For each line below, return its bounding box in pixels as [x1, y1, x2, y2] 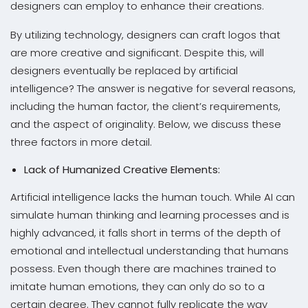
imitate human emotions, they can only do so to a [10, 278, 265, 294]
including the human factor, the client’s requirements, [10, 98, 280, 113]
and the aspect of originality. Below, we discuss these [10, 116, 281, 131]
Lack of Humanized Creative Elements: [24, 162, 220, 177]
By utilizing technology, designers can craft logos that [10, 27, 280, 42]
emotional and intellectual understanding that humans [10, 243, 289, 258]
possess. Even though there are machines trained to [10, 261, 276, 276]
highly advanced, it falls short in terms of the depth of [10, 225, 280, 240]
